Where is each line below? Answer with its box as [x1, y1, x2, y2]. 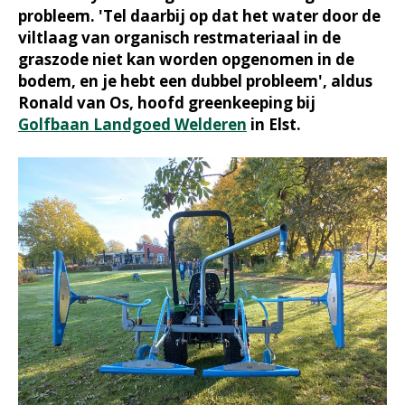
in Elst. [247, 114, 301, 135]
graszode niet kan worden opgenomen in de [18, 49, 354, 70]
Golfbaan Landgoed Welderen [18, 114, 247, 135]
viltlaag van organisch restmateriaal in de [18, 27, 341, 48]
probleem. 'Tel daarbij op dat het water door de [18, 5, 381, 26]
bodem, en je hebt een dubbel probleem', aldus [18, 71, 372, 91]
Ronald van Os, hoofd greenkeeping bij [18, 92, 316, 113]
